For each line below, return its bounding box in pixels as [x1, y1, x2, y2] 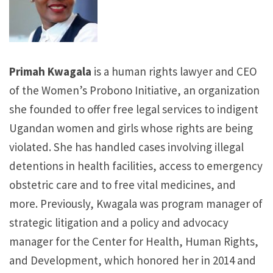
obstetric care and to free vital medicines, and [9, 177, 236, 192]
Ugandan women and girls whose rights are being [9, 120, 253, 135]
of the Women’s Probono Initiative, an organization [9, 82, 260, 97]
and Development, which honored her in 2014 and [9, 252, 256, 268]
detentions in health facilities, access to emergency [9, 158, 263, 173]
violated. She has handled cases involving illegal [9, 139, 244, 154]
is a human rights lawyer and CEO [94, 63, 257, 79]
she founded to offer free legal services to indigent [9, 101, 258, 116]
